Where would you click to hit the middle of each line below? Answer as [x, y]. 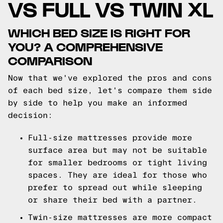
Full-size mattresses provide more [110, 138]
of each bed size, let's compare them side [110, 90]
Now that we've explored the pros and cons [110, 78]
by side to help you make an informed [98, 103]
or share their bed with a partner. [112, 200]
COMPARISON [50, 60]
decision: [30, 115]
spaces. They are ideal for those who [117, 175]
